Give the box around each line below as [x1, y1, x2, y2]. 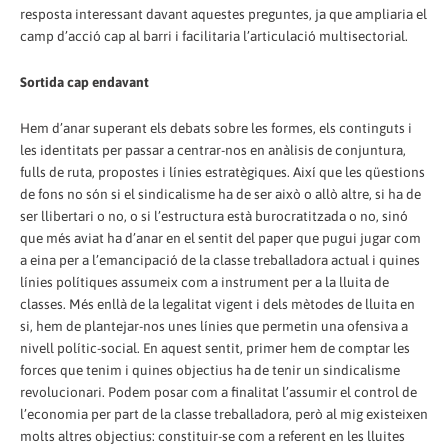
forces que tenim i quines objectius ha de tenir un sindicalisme [20, 362, 400, 379]
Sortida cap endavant [20, 74, 149, 91]
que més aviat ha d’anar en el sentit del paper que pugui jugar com [20, 230, 421, 247]
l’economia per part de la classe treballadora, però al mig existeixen [20, 406, 428, 423]
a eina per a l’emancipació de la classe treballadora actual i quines [20, 252, 420, 269]
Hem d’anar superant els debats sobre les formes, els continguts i [20, 120, 412, 137]
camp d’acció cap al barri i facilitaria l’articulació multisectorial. [20, 28, 408, 45]
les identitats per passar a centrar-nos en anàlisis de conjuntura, [20, 142, 406, 159]
